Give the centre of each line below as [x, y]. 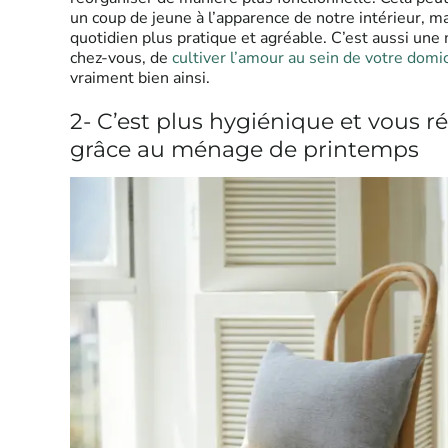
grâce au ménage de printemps [244, 149]
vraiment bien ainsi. [140, 77]
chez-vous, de [121, 57]
